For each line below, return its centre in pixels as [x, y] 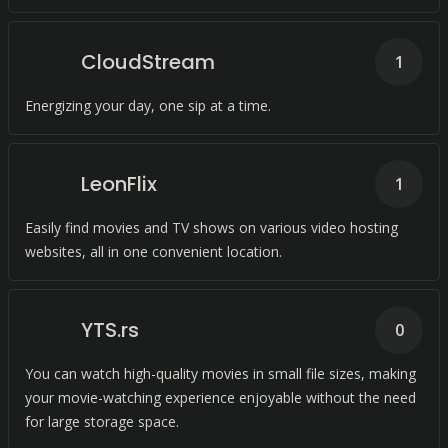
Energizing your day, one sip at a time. [148, 105]
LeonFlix [119, 184]
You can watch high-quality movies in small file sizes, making [220, 373]
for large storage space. [102, 421]
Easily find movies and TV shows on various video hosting [211, 227]
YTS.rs [110, 330]
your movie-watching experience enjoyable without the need [220, 397]
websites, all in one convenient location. [153, 251]
